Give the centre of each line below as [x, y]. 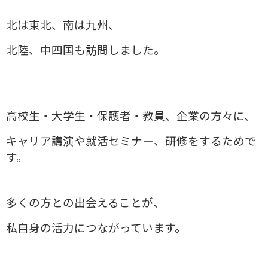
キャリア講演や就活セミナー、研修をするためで [131, 141]
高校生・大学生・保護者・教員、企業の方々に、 [131, 116]
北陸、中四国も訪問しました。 [86, 51]
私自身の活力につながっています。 [96, 228]
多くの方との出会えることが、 [85, 203]
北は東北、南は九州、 [63, 25]
